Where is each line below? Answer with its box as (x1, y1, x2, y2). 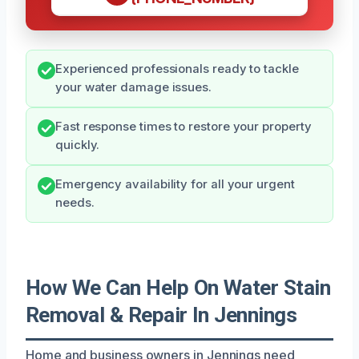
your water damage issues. (55, 79, 212, 95)
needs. (55, 195, 95, 210)
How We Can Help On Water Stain (26, 275, 331, 300)
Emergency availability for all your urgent (55, 176, 295, 192)
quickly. (55, 137, 100, 152)
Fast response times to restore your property (55, 119, 312, 134)
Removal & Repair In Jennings (26, 302, 297, 327)
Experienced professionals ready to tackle (55, 61, 299, 76)
